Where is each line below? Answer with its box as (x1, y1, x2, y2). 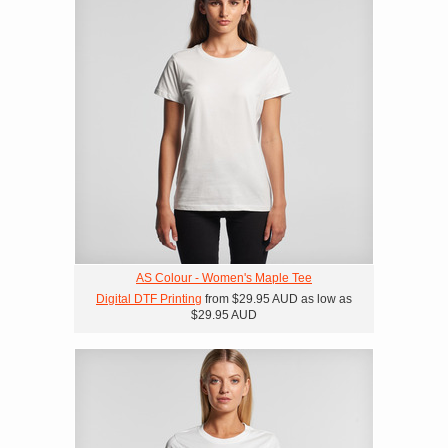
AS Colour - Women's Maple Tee (136, 271, 312, 285)
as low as (298, 292, 352, 306)
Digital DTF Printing (96, 292, 202, 306)
